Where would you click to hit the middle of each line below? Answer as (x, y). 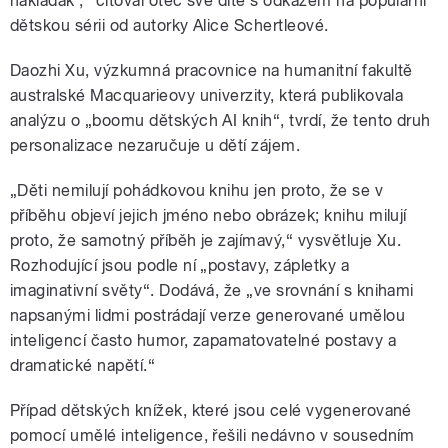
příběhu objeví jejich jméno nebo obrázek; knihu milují (208, 215)
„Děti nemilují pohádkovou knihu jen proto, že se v (197, 190)
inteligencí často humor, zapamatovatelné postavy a (203, 340)
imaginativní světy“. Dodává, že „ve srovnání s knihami (212, 290)
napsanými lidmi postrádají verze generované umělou (208, 315)
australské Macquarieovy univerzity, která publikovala (207, 95)
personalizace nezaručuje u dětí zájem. (155, 145)
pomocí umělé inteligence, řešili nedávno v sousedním (212, 435)
